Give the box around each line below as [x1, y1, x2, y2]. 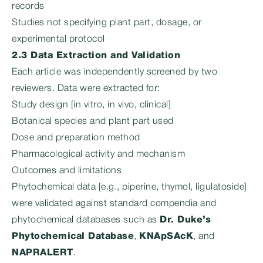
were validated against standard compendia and [12, 200, 217, 208]
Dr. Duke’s [160, 216, 211, 224]
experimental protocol [12, 35, 105, 43]
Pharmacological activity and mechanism [12, 150, 185, 159]
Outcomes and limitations [12, 167, 122, 175]
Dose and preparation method [12, 134, 140, 142]
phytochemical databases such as [12, 216, 160, 224]
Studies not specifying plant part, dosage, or [12, 19, 202, 27]
